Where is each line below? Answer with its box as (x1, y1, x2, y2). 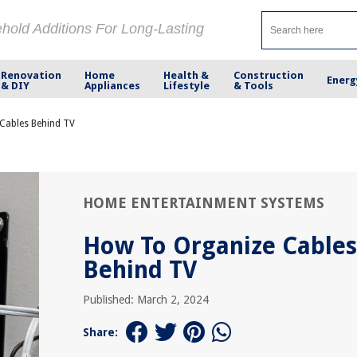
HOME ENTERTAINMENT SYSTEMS (83, 194, 324, 211)
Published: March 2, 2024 (83, 293, 209, 306)
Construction (233, 69, 304, 81)
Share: (83, 326, 118, 339)
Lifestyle (163, 79, 210, 92)
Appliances (84, 79, 141, 92)
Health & (163, 69, 210, 81)
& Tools (233, 79, 273, 92)
